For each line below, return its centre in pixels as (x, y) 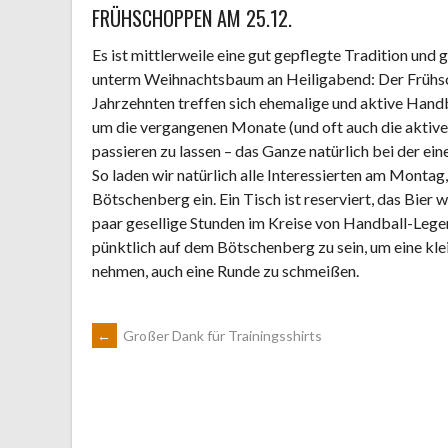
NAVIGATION (171, 402)
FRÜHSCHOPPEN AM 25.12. (192, 18)
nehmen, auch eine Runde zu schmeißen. (225, 270)
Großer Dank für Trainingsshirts (221, 335)
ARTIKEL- (148, 348)
